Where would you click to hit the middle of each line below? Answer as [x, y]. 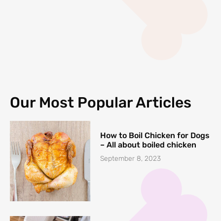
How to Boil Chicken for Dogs [155, 135]
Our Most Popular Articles [101, 102]
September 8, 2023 [131, 158]
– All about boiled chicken [148, 145]
